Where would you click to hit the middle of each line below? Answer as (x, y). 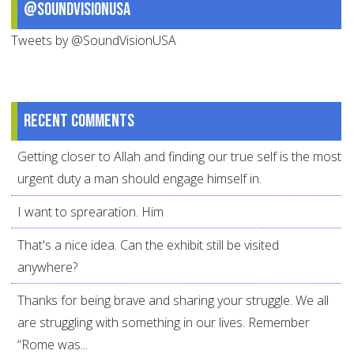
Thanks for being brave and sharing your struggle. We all (173, 300)
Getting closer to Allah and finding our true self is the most (179, 157)
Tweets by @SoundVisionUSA (94, 40)
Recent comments (79, 121)
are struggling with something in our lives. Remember (164, 322)
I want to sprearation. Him (90, 211)
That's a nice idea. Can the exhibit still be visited (148, 245)
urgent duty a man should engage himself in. (139, 179)
